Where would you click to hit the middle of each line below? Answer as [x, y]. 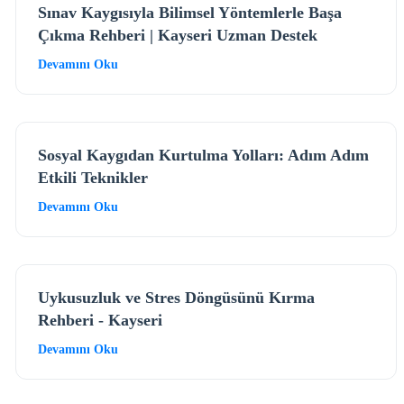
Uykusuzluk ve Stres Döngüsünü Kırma [177, 297]
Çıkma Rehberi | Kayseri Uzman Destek [178, 35]
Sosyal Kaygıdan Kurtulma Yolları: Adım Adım [204, 155]
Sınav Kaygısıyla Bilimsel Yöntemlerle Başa [190, 12]
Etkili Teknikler [93, 177]
